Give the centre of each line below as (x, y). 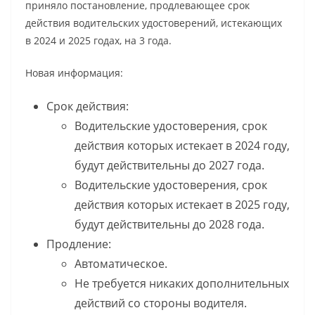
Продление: (79, 244)
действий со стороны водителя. (161, 303)
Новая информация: (74, 73)
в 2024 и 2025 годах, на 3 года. (98, 41)
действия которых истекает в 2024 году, (182, 146)
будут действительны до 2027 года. (169, 166)
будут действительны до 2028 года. (169, 225)
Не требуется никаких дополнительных (182, 284)
